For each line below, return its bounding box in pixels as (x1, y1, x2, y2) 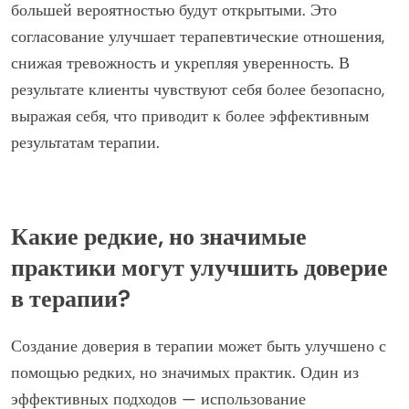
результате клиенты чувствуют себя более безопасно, (11, 79, 384, 101)
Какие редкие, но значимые (11, 220, 307, 252)
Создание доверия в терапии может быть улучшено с (11, 335, 386, 358)
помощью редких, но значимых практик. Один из (11, 362, 359, 384)
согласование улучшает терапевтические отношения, (11, 26, 384, 48)
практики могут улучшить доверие (11, 251, 388, 283)
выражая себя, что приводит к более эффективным (11, 105, 369, 128)
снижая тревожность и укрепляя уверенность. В (11, 52, 350, 75)
